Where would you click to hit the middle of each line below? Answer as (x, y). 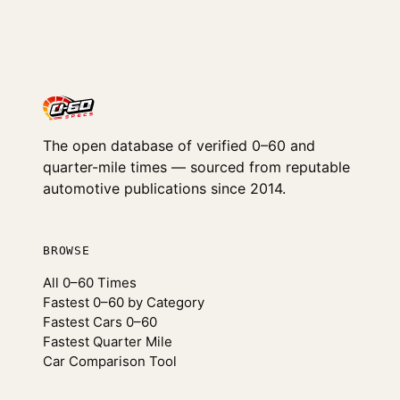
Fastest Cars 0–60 (100, 322)
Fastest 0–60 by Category (124, 302)
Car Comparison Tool (110, 361)
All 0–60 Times (90, 283)
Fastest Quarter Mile (108, 342)
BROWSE (67, 250)
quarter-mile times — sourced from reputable (196, 167)
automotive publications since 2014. (164, 188)
